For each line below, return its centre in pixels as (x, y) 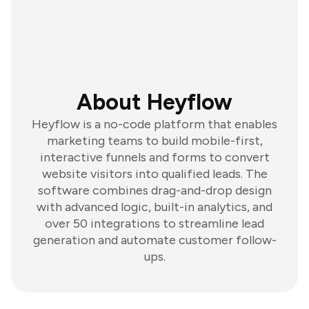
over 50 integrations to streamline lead (154, 223)
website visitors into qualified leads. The (154, 174)
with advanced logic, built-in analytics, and (154, 207)
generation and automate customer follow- (154, 240)
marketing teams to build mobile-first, (154, 141)
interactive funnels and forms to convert (154, 157)
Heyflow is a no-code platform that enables (154, 124)
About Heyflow (154, 102)
